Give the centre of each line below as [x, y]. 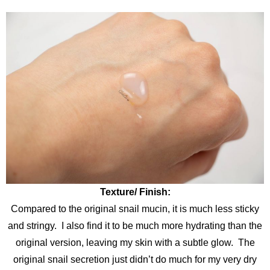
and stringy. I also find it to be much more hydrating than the [135, 225]
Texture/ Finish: [135, 192]
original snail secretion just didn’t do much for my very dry [135, 259]
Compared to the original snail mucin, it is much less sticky [135, 209]
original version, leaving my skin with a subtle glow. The [135, 242]
